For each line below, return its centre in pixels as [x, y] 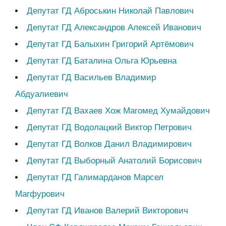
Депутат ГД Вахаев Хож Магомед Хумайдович [118, 111]
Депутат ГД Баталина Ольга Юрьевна [101, 61]
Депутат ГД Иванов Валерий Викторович [107, 211]
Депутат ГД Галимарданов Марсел [95, 178]
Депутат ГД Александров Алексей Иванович [114, 28]
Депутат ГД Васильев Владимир [91, 78]
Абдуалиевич [42, 94]
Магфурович [40, 194]
